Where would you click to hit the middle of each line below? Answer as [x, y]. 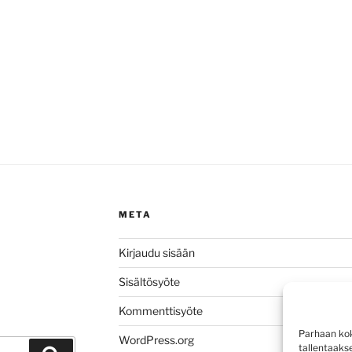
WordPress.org [156, 340]
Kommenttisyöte [160, 311]
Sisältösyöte [149, 282]
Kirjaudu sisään [156, 253]
